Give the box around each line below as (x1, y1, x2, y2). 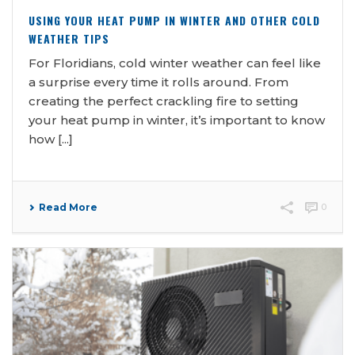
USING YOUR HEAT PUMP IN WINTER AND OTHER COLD (29, 11, 320, 29)
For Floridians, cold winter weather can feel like (29, 55, 321, 71)
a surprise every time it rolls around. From (29, 74, 288, 90)
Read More (39, 200, 97, 213)
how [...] (29, 131, 73, 147)
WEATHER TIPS (29, 29, 109, 47)
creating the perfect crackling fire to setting (29, 93, 299, 109)
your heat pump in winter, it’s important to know (29, 112, 325, 128)
